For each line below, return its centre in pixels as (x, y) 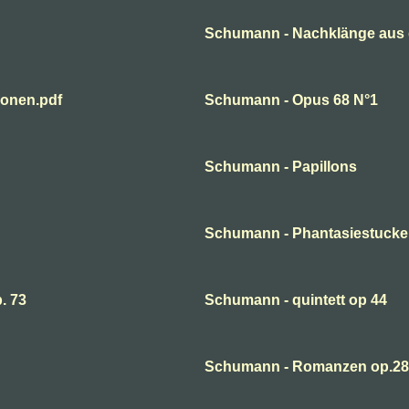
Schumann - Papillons (281, 167)
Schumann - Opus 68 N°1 (291, 100)
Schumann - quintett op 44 (296, 300)
